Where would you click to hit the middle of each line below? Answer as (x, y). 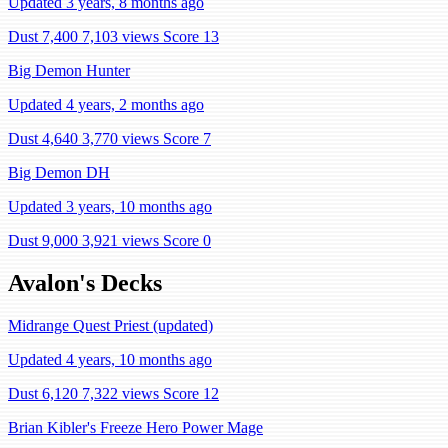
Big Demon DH (59, 172)
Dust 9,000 (43, 240)
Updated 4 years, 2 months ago (106, 104)
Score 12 (191, 393)
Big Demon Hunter (69, 70)
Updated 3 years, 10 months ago (110, 206)
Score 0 (187, 240)
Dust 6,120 (43, 393)
